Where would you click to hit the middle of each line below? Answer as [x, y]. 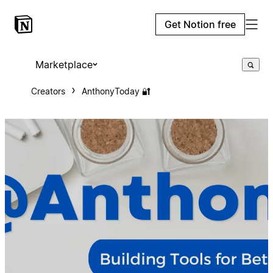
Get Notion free [200, 24]
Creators [48, 91]
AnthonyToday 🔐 [116, 91]
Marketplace [64, 65]
